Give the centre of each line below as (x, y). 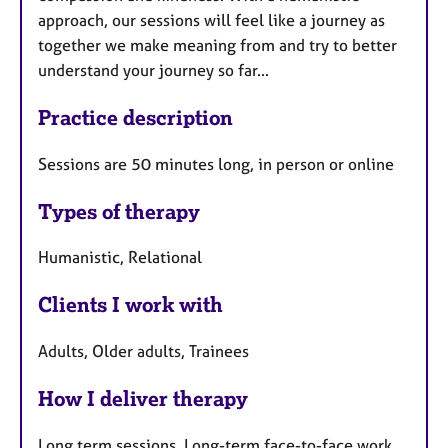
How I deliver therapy (143, 399)
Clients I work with (130, 305)
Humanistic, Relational (120, 257)
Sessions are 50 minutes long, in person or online (216, 163)
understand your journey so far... (155, 69)
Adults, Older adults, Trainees (143, 351)
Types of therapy (119, 211)
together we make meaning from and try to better (217, 44)
